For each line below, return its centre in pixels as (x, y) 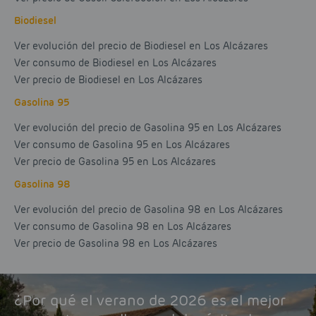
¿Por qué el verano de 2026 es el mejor (150, 300)
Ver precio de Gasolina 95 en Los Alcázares (115, 162)
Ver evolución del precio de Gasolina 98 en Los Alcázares (148, 210)
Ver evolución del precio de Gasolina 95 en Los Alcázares (148, 128)
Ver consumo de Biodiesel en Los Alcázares (115, 63)
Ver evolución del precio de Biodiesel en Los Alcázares (141, 46)
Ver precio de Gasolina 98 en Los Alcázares (116, 244)
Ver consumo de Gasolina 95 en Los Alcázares (122, 145)
